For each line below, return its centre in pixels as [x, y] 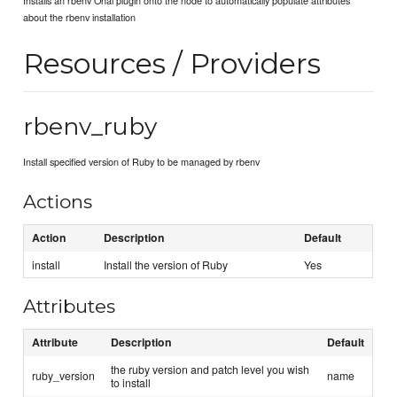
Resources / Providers [172, 63]
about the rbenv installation [80, 16]
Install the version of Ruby [166, 264]
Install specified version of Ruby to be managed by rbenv [142, 162]
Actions [58, 202]
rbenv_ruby [90, 126]
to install [131, 382]
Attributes [70, 307]
